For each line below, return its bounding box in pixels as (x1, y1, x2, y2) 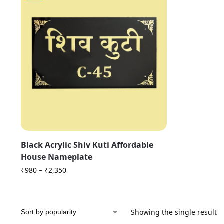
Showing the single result (130, 207, 217, 217)
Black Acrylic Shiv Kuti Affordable (20, 139, 153, 151)
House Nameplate (20, 151, 92, 163)
